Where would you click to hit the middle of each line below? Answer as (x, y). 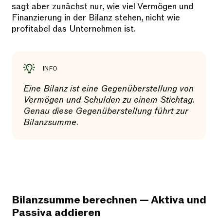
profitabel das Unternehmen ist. (74, 29)
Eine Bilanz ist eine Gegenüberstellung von (109, 89)
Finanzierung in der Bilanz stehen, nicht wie (96, 18)
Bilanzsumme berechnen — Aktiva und (109, 200)
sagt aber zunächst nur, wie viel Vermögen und (102, 7)
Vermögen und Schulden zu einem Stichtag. (109, 100)
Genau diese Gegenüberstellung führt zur (106, 111)
